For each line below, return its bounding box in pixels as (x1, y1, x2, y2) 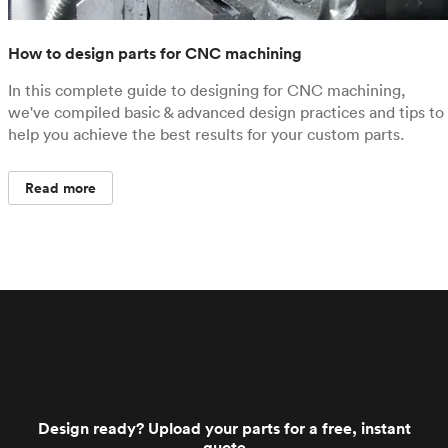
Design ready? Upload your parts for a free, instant (37, 418, 411, 439)
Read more (25, 178, 97, 198)
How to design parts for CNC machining (8, 43, 302, 64)
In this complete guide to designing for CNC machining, (8, 80, 406, 100)
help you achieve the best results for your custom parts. (8, 124, 404, 144)
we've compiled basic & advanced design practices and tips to (8, 102, 444, 122)
